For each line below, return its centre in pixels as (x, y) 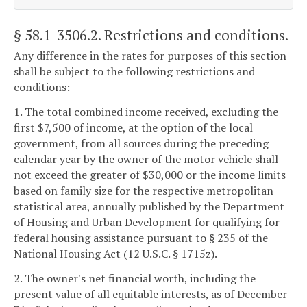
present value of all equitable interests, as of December (150, 294)
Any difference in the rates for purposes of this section (150, 56)
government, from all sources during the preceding (141, 143)
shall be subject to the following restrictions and (134, 72)
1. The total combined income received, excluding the (146, 111)
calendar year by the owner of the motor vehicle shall (146, 159)
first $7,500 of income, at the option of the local (133, 127)
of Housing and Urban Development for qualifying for (147, 222)
